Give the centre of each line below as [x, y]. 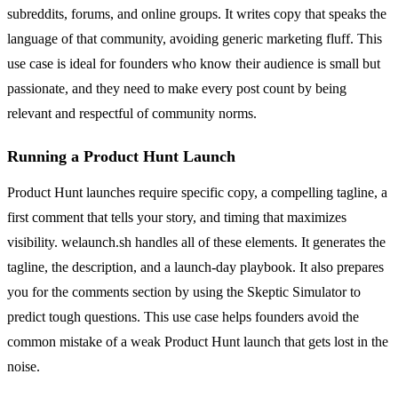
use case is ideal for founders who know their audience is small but [194, 63]
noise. [24, 366]
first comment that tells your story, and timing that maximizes [177, 217]
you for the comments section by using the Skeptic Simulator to [184, 291]
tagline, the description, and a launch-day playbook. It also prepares [195, 267]
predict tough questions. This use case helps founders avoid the [183, 316]
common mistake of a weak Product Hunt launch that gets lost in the [198, 341]
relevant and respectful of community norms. [132, 113]
